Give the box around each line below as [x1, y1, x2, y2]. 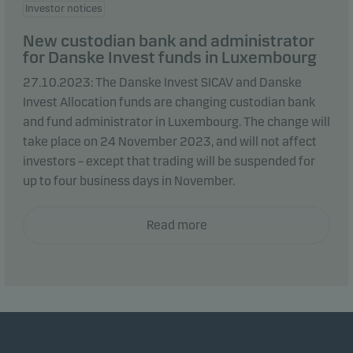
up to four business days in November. [23, 173, 235, 188]
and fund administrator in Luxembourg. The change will [23, 114, 330, 129]
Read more [146, 217, 207, 232]
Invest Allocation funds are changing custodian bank [23, 95, 315, 110]
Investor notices [25, 2, 102, 15]
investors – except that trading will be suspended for [23, 154, 315, 169]
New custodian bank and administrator [23, 31, 314, 51]
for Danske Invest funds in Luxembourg [23, 47, 317, 68]
